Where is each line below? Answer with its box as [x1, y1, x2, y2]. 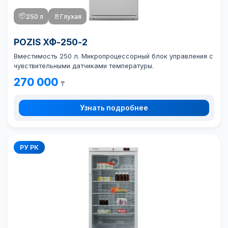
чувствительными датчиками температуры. [14, 62, 154, 70]
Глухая [60, 12, 81, 20]
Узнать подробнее [80, 104, 148, 112]
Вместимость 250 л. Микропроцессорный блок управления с [14, 52, 213, 60]
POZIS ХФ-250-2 [14, 37, 88, 47]
